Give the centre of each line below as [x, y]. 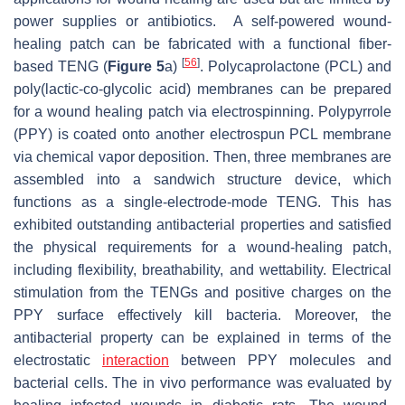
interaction [136, 361]
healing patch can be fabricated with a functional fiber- [202, 44]
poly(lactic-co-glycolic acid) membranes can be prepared [202, 89]
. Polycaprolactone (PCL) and [296, 67]
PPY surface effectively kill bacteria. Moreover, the [202, 316]
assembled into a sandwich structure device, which [202, 180]
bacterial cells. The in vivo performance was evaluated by [202, 383]
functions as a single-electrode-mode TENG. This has [202, 202]
